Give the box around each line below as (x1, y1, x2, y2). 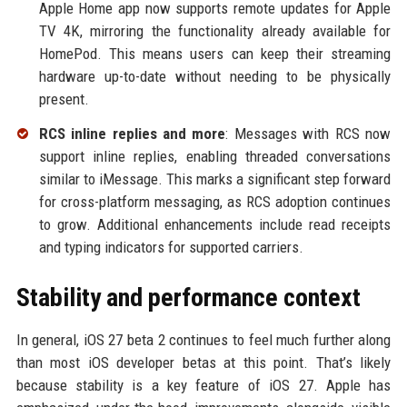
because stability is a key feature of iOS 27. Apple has (15, 375, 392, 394)
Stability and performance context (15, 282, 361, 313)
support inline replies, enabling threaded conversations (38, 146, 392, 165)
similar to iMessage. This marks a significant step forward (38, 169, 392, 188)
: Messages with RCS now (225, 124, 392, 143)
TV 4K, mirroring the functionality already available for (38, 21, 392, 40)
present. (38, 89, 89, 108)
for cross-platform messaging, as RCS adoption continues (38, 192, 392, 211)
